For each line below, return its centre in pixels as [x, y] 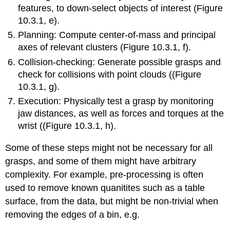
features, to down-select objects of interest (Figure [121, 8]
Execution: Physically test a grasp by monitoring [116, 101]
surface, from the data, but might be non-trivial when [112, 201]
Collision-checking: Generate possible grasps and [120, 62]
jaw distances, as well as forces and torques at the [121, 114]
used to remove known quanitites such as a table [105, 188]
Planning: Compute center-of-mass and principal [117, 35]
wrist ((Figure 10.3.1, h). [67, 126]
